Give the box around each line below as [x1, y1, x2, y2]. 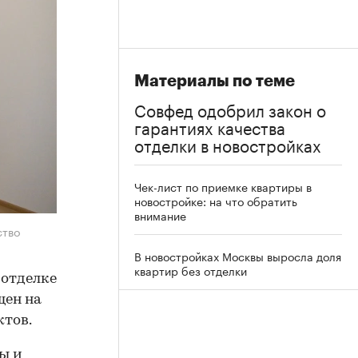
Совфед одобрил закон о [134, 96, 326, 121]
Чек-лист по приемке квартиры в [134, 177, 312, 195]
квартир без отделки [134, 261, 247, 279]
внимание [134, 206, 186, 224]
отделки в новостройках [134, 131, 321, 157]
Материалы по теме [134, 73, 295, 89]
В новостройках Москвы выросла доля [134, 247, 341, 265]
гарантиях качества [134, 113, 285, 139]
